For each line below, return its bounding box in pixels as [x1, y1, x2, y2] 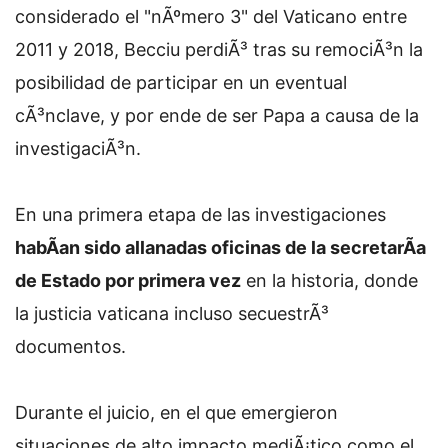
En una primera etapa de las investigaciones [15, 204, 386, 225]
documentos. [15, 336, 126, 357]
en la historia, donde [241, 270, 418, 291]
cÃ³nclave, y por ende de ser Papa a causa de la [15, 105, 419, 126]
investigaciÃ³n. [15, 138, 141, 159]
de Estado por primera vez [15, 270, 241, 291]
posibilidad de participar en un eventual [15, 72, 347, 93]
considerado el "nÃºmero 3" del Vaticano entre [15, 6, 407, 27]
